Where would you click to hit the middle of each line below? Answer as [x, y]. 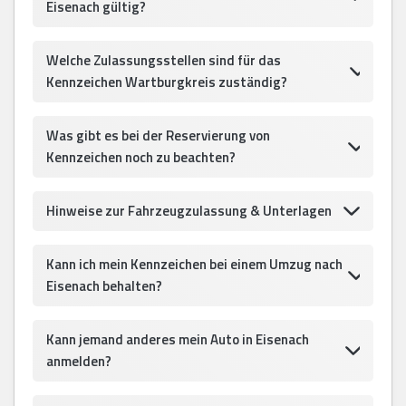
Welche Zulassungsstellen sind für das [164, 60]
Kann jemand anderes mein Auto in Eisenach [178, 339]
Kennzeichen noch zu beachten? [141, 157]
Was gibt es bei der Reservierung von [158, 135]
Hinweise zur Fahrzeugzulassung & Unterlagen [189, 210]
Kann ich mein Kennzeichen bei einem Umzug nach [194, 264]
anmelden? [79, 361]
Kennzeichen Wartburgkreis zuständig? [167, 82]
